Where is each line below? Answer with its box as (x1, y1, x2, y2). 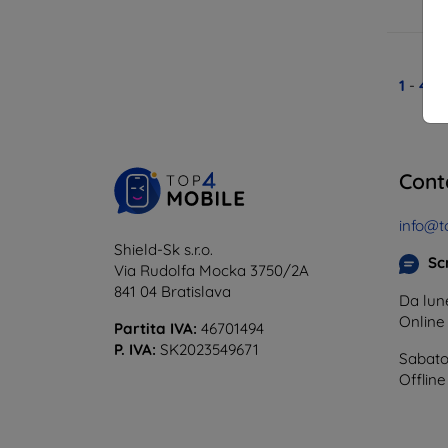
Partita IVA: (114, 318, 197, 338)
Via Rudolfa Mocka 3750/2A (114, 260, 309, 280)
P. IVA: (114, 339, 156, 359)
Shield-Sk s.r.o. (114, 239, 213, 259)
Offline (399, 369, 446, 389)
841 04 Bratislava (114, 281, 231, 301)
